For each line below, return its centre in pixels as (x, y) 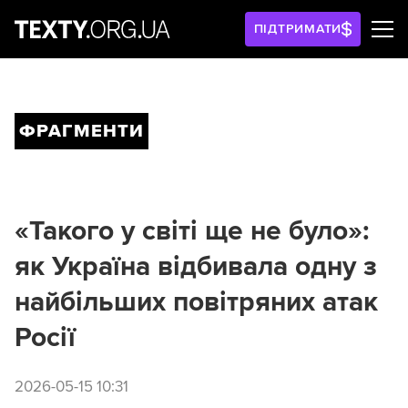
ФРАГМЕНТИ (82, 131)
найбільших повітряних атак (196, 302)
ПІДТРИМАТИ (298, 29)
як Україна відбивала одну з (196, 266)
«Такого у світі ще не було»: (192, 231)
